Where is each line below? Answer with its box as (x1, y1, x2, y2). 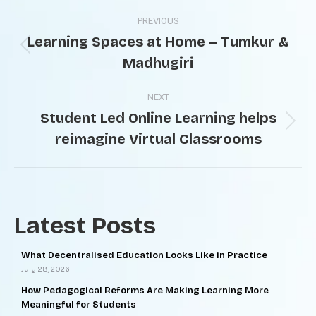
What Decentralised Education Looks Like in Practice (21, 250, 267, 261)
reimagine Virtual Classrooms (54, 130, 262, 147)
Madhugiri (122, 54, 194, 71)
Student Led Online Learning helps (39, 109, 276, 126)
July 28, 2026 (21, 265, 70, 274)
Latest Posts (14, 211, 156, 240)
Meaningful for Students (21, 299, 136, 310)
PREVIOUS (137, 16, 179, 26)
